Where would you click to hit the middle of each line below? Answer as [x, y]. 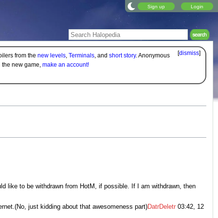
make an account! [65, 65]
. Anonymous [153, 56]
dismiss [189, 53]
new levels [51, 56]
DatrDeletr [162, 207]
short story [122, 56]
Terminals [81, 56]
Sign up [156, 6]
